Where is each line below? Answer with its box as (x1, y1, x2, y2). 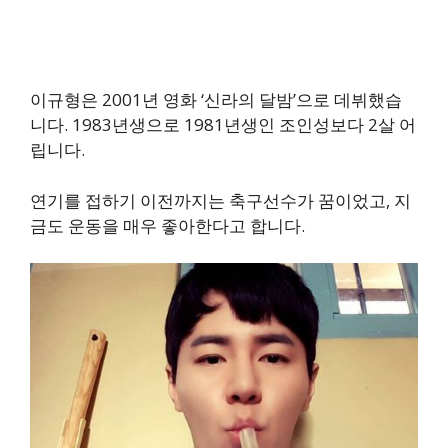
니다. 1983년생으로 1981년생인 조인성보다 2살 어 (30, 113, 416, 137)
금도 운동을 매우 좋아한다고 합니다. (30, 213, 305, 237)
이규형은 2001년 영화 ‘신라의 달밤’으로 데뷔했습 (30, 88, 402, 112)
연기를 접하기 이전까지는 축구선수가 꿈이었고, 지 (30, 188, 411, 212)
